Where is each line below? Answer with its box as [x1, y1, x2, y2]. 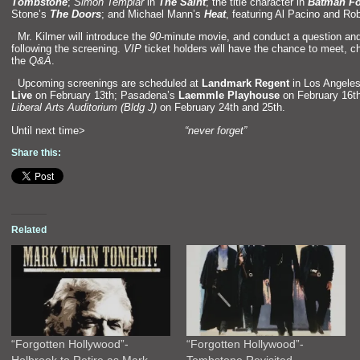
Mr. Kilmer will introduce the [18, 30, 149, 43]
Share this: [11, 146, 61, 158]
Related [11, 223, 47, 235]
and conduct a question [233, 30, 345, 43]
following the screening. [11, 42, 124, 55]
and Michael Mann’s [108, 7, 204, 20]
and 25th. [242, 101, 285, 114]
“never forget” [185, 124, 247, 137]
